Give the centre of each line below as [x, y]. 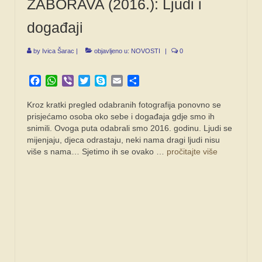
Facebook [62, 80]
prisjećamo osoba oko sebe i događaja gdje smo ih [121, 116]
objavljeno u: [112, 51]
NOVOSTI [146, 51]
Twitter [104, 80]
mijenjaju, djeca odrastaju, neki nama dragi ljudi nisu [123, 139]
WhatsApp [79, 80]
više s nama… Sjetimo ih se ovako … [97, 151]
